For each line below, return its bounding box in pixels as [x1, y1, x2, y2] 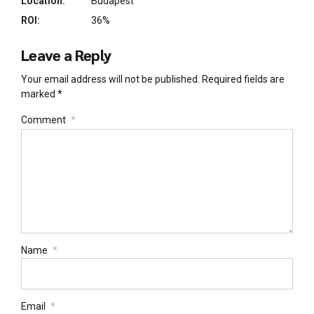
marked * [21, 88, 62, 100]
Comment [21, 114, 66, 125]
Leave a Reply [21, 45, 111, 65]
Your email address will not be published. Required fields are [21, 73, 285, 85]
